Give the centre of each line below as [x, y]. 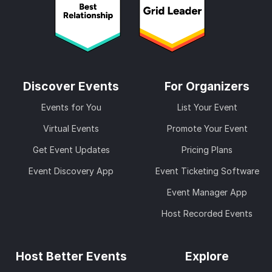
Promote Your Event [207, 128]
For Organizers [207, 86]
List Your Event [207, 107]
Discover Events [71, 86]
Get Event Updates [71, 149]
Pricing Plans [207, 149]
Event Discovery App [71, 171]
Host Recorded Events [207, 213]
